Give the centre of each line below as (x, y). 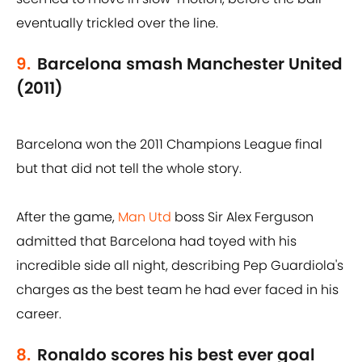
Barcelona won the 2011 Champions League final (169, 145)
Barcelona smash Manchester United (190, 64)
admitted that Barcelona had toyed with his (156, 242)
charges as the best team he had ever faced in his (177, 290)
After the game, (67, 217)
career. (39, 314)
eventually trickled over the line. (117, 23)
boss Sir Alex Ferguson (242, 217)
